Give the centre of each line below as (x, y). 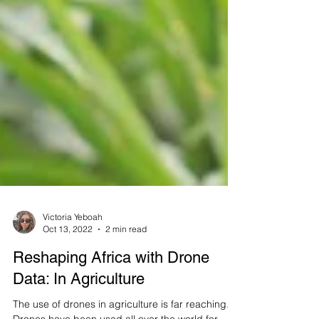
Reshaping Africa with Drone (111, 289)
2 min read (126, 260)
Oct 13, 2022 (68, 260)
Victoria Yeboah (73, 248)
